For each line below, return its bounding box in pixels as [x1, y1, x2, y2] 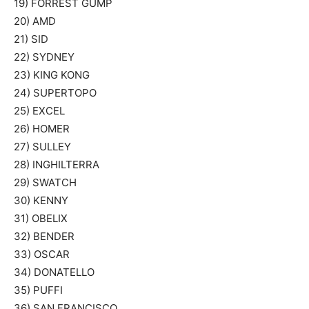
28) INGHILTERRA [14, 158, 99, 171]
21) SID [14, 32, 48, 46]
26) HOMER [14, 122, 70, 135]
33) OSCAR [14, 248, 70, 261]
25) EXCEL [14, 104, 65, 117]
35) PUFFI [14, 283, 63, 297]
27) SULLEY [14, 140, 71, 153]
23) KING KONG [14, 68, 90, 81]
